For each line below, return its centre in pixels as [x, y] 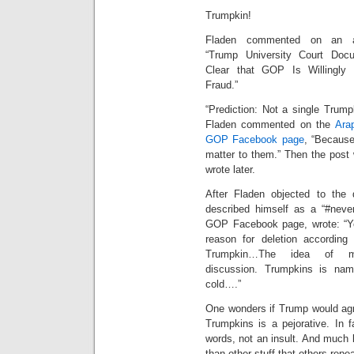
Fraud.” [222, 85]
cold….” [223, 284]
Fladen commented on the [270, 124]
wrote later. [230, 169]
